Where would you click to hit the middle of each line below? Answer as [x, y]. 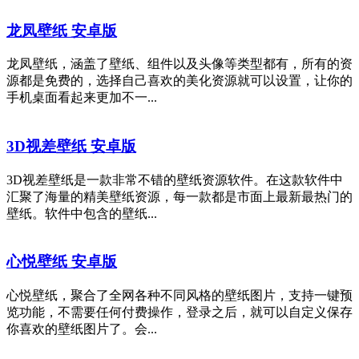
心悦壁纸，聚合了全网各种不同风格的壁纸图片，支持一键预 [179, 296]
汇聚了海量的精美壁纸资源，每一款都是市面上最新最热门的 [179, 196]
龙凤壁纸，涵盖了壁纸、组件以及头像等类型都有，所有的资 [179, 64]
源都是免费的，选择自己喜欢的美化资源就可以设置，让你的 [179, 81]
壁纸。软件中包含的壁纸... [82, 213]
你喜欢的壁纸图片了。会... [82, 329]
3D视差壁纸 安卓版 [71, 146]
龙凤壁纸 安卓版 [62, 30]
